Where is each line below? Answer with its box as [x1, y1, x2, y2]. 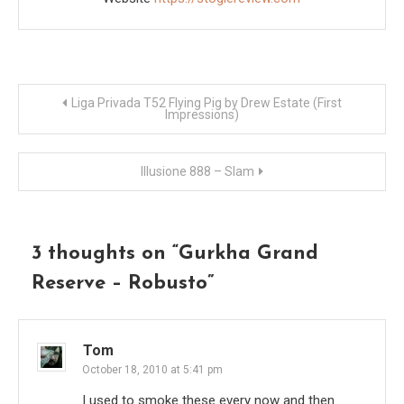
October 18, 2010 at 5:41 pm [82, 363, 223, 377]
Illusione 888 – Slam [141, 164, 254, 179]
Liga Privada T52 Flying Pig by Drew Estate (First [71, 96, 342, 111]
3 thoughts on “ [32, 243, 179, 265]
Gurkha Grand [179, 243, 318, 265]
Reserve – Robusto [32, 273, 207, 295]
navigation [17, 130, 151, 159]
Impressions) [165, 107, 239, 123]
